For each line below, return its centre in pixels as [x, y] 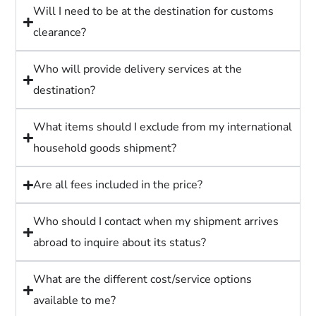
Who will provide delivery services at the [137, 69]
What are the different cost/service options [142, 280]
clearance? [59, 33]
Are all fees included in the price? [117, 185]
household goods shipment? [104, 148]
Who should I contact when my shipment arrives [156, 222]
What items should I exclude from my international [162, 127]
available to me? [74, 301]
